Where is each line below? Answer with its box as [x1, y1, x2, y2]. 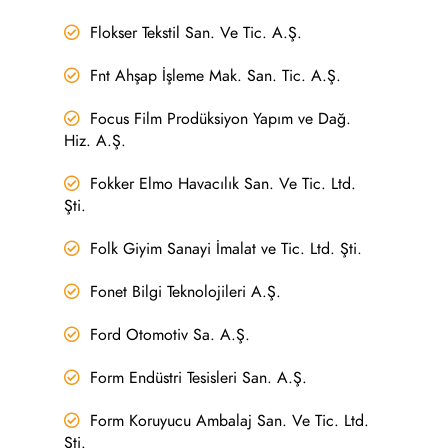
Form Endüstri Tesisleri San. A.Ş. [90, 366, 308, 389]
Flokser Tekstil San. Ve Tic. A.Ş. [90, 21, 303, 44]
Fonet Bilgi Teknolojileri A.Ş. [90, 280, 282, 303]
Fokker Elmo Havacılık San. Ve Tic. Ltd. [90, 172, 357, 195]
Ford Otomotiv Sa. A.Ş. [90, 323, 251, 346]
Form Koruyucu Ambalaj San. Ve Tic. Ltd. [90, 409, 370, 432]
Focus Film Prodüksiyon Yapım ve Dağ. [90, 107, 352, 130]
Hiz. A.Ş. [64, 129, 127, 152]
